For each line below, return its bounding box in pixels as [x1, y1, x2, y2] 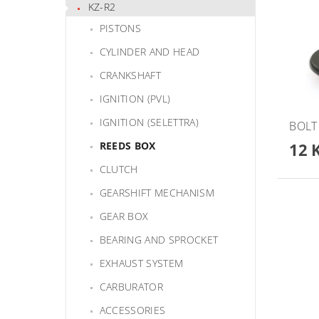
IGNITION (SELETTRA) [99, 115, 199, 130]
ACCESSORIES [99, 303, 166, 318]
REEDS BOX [99, 139, 156, 153]
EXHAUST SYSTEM [99, 256, 184, 271]
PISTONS [99, 21, 142, 36]
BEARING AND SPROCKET [99, 233, 219, 247]
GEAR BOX [99, 209, 149, 224]
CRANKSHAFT [99, 68, 161, 83]
